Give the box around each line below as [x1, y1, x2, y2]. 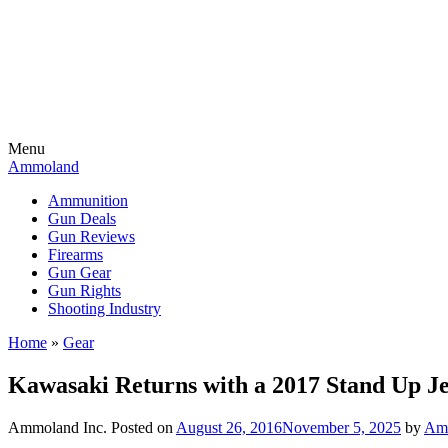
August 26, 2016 [176, 418, 282, 436]
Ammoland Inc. [8, 418, 107, 436]
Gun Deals [48, 210, 116, 227]
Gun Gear [48, 264, 111, 281]
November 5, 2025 [282, 418, 401, 436]
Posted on [111, 418, 176, 436]
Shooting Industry [48, 300, 161, 317]
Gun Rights [48, 282, 121, 299]
